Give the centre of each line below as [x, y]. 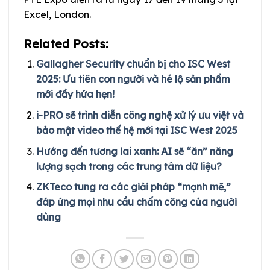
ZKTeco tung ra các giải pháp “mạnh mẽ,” [133, 187]
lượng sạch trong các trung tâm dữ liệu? [129, 166]
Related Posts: [66, 44]
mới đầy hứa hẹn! [75, 94]
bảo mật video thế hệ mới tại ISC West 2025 [137, 130]
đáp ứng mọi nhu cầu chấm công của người [136, 202]
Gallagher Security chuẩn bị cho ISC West [133, 64]
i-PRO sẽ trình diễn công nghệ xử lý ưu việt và [140, 115]
